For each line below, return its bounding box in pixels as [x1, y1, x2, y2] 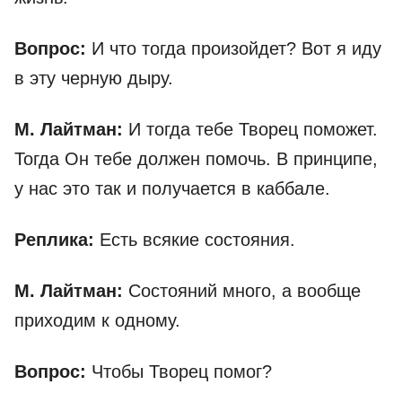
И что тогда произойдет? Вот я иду [92, 39, 381, 59]
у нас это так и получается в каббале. [14, 179, 330, 199]
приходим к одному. [14, 310, 180, 331]
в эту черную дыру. [14, 68, 173, 89]
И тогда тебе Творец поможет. [128, 119, 378, 140]
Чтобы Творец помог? [86, 362, 272, 382]
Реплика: [14, 230, 94, 250]
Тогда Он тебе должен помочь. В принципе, [14, 149, 378, 170]
